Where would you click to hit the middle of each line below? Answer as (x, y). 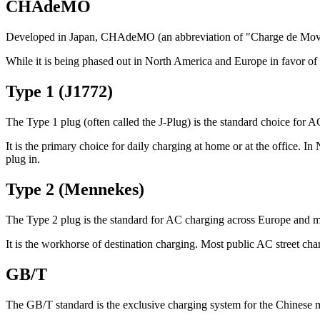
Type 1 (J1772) (59, 91)
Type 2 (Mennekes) (75, 189)
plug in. (23, 159)
